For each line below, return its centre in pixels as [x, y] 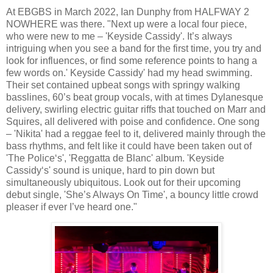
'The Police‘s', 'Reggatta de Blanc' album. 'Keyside [115, 158]
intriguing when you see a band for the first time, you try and [134, 48]
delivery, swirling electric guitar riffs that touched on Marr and [136, 109]
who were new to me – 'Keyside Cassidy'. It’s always [119, 36]
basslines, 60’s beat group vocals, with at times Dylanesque [135, 97]
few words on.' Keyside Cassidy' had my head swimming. [129, 73]
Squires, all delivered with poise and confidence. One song [133, 121]
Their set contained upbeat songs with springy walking [123, 85]
